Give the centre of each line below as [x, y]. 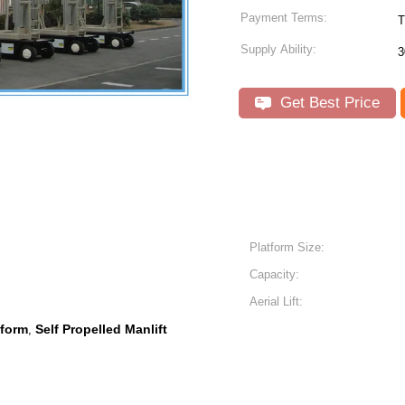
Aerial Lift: [276, 301]
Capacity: [274, 274]
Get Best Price [328, 103]
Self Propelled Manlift [101, 329]
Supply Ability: [278, 49]
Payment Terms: [284, 18]
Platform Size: [287, 247]
